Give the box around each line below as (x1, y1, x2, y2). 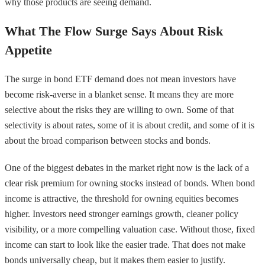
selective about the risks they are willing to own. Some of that (5, 104, 234, 115)
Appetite (5, 42, 52, 57)
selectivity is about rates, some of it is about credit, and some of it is (5, 119, 254, 130)
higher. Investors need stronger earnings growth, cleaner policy (5, 208, 238, 219)
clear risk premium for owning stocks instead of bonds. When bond (5, 177, 255, 188)
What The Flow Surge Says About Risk (5, 23, 223, 38)
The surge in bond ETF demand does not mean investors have (5, 73, 236, 84)
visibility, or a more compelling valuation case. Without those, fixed (5, 224, 255, 234)
